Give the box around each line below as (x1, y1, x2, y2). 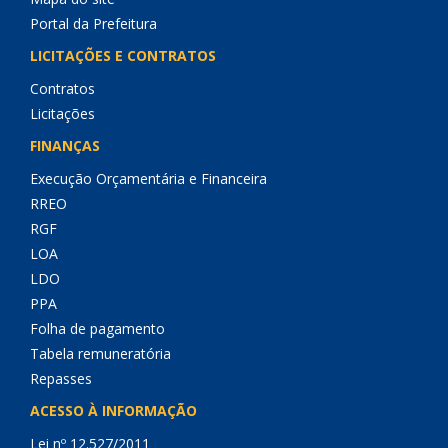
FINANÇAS (30, 136, 100, 155)
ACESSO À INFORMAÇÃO (30, 401, 197, 420)
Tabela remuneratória (30, 344, 171, 363)
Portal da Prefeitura (30, 14, 157, 33)
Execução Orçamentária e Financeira (30, 169, 267, 188)
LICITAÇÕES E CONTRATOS (30, 46, 216, 65)
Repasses (30, 369, 92, 388)
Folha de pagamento (30, 319, 165, 338)
